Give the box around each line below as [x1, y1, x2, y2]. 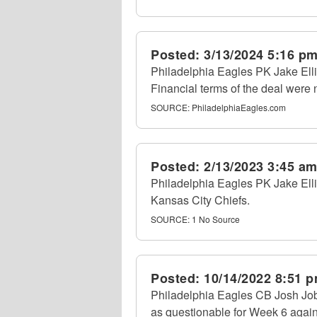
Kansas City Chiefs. [151, 192, 250, 208]
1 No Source [192, 213, 240, 225]
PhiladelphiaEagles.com [192, 101, 286, 113]
